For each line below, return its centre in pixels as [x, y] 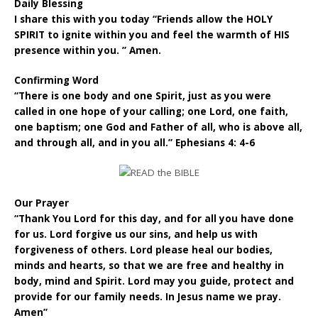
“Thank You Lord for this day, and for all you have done [154, 218]
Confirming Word [57, 80]
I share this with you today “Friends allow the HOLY [144, 19]
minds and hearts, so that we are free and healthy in [149, 265]
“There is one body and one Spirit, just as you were [143, 96]
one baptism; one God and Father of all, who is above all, [159, 127]
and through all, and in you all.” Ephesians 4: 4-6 [135, 143]
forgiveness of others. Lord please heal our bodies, [144, 250]
